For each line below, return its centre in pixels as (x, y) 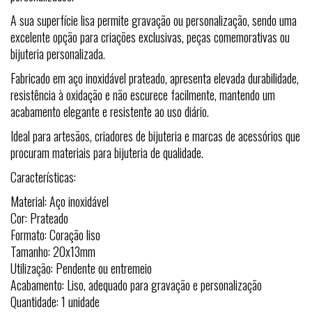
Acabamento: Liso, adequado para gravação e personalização (136, 285)
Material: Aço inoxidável (60, 201)
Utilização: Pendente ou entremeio (81, 268)
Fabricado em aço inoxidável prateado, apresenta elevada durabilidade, (155, 78)
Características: (43, 177)
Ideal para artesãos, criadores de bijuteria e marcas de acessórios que (155, 136)
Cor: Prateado (39, 218)
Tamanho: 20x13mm (53, 251)
